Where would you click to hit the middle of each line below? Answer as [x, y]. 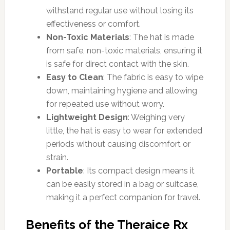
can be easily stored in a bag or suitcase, [122, 184]
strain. [57, 157]
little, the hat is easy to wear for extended [124, 130]
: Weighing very [156, 117]
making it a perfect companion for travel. [123, 197]
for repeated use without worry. [105, 104]
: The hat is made [161, 37]
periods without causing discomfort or [118, 144]
